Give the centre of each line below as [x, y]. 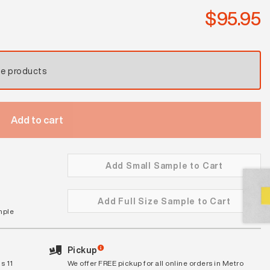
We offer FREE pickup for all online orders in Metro [155, 263]
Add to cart [37, 120]
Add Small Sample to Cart [164, 165]
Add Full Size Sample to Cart [164, 201]
